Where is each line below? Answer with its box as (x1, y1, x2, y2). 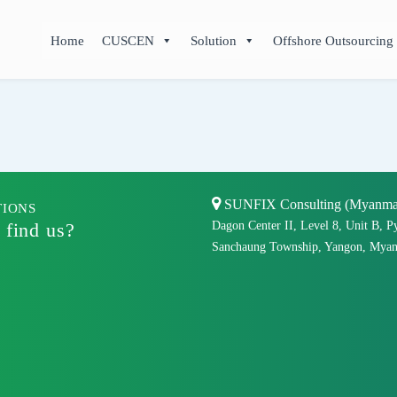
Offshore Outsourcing (273, 34, 394, 48)
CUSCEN (102, 34, 155, 48)
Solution (191, 34, 237, 48)
